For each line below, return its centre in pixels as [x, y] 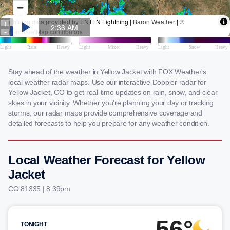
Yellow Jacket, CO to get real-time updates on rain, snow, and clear [113, 92]
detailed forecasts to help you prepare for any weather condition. [109, 123]
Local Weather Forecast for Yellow [107, 160]
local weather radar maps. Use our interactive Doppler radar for [107, 82]
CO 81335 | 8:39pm [39, 189]
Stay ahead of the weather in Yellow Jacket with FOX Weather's [107, 72]
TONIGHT [34, 224]
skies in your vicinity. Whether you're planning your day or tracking [111, 103]
